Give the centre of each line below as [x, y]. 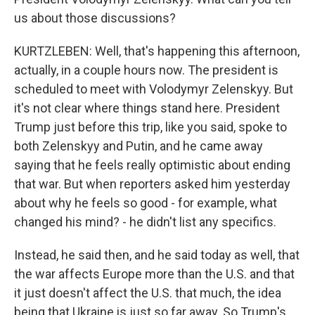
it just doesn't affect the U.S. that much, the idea [148, 293]
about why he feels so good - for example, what [146, 203]
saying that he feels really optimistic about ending [152, 165]
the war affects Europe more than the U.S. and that [154, 274]
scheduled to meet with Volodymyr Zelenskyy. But [154, 89]
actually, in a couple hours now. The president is [146, 70]
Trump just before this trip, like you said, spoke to [150, 127]
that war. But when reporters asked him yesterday [152, 184]
